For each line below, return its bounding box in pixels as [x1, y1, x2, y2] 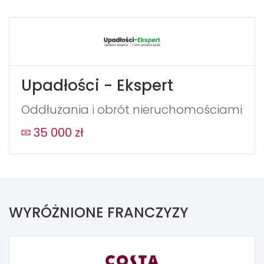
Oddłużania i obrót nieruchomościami [21, 101, 242, 118]
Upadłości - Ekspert [21, 74, 173, 96]
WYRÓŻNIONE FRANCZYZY [9, 202, 189, 222]
